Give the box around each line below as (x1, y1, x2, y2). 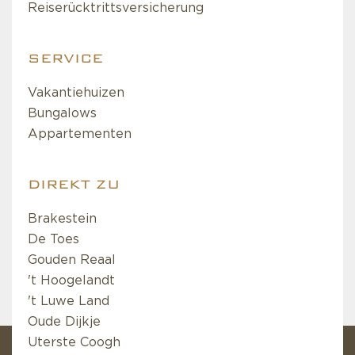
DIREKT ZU (28, 175, 120, 193)
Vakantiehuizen (28, 86, 124, 99)
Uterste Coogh (28, 335, 120, 349)
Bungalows (28, 106, 97, 120)
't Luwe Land (28, 294, 109, 307)
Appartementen (28, 127, 132, 140)
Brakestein (28, 212, 97, 225)
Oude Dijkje (28, 315, 101, 328)
